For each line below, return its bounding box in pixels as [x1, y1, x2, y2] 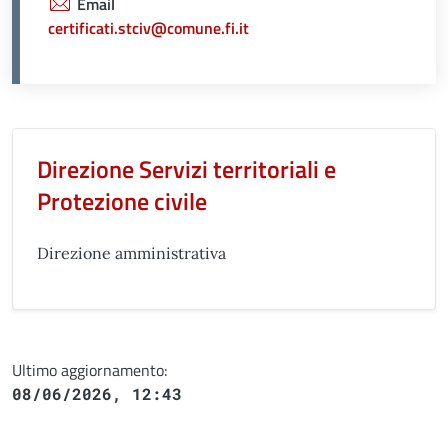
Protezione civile [37, 182, 207, 219]
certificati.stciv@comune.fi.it [48, 15, 249, 40]
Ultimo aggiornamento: [12, 357, 167, 382]
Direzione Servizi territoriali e [37, 150, 336, 187]
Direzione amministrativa [37, 242, 226, 263]
